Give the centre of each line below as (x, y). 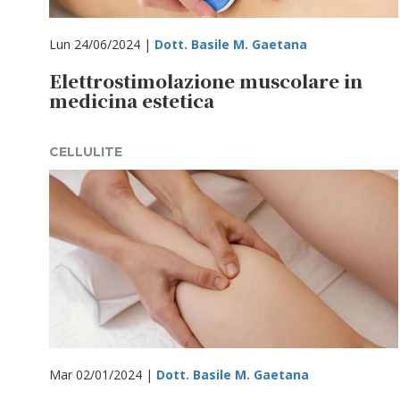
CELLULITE (86, 152)
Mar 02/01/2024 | (103, 375)
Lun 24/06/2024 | (102, 44)
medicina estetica (132, 100)
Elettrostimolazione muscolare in (206, 81)
